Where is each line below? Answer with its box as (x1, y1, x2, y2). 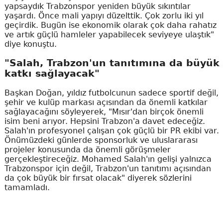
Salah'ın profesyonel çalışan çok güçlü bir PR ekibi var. (4, 126, 219, 136)
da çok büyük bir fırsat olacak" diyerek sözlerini (4, 173, 192, 183)
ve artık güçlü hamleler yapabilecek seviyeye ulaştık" (4, 29, 214, 39)
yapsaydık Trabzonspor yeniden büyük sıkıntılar (4, 1, 191, 11)
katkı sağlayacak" (4, 68, 100, 79)
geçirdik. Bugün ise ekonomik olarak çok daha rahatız (4, 20, 217, 30)
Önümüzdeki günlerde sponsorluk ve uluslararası (4, 135, 198, 145)
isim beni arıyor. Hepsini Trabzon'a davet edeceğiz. (4, 116, 205, 126)
